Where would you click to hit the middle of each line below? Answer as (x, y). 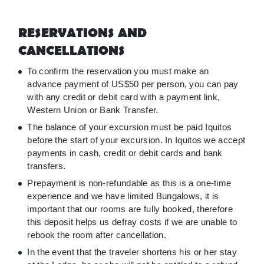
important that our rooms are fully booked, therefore (130, 209)
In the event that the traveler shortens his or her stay (132, 252)
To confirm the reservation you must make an (118, 71)
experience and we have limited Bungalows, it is (123, 196)
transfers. (47, 166)
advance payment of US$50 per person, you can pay (133, 84)
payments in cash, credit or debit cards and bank (125, 153)
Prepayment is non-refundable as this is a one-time (129, 183)
